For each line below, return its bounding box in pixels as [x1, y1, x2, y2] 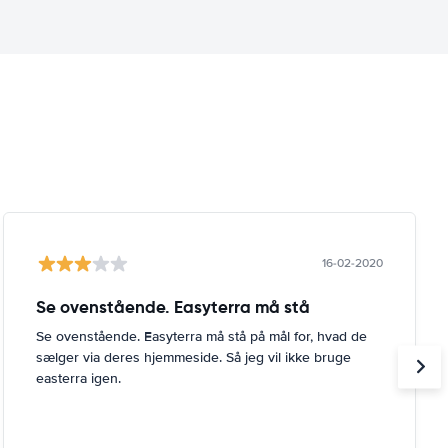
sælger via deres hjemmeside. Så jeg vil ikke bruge [35, 348, 351, 366]
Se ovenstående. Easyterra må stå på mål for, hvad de [35, 327, 367, 345]
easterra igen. [35, 369, 121, 387]
